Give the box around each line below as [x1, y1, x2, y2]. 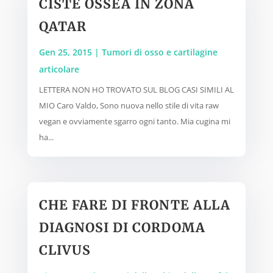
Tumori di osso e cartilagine [101, 46, 218, 58]
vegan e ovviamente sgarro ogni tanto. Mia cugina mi [38, 116, 230, 127]
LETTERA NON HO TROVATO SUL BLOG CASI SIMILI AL [38, 84, 234, 96]
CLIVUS [38, 241, 91, 258]
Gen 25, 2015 [38, 46, 92, 58]
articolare [38, 63, 79, 76]
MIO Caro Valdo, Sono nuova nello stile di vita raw [38, 100, 219, 112]
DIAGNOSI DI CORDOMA [38, 219, 205, 236]
